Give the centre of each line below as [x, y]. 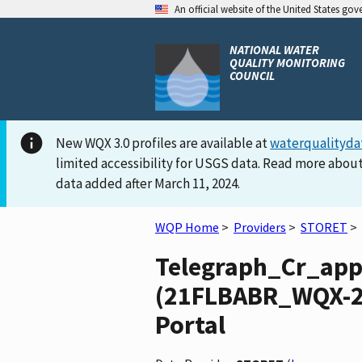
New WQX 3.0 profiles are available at [163, 143]
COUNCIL [252, 76]
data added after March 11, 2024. [148, 184]
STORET [324, 227]
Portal [190, 324]
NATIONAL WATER [274, 50]
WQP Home [187, 227]
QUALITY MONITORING [287, 63]
